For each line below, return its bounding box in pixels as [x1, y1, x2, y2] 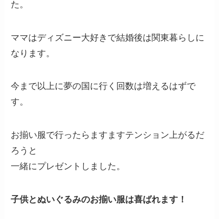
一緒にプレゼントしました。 [11, 161, 126, 172]
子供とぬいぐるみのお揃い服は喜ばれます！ [11, 195, 187, 205]
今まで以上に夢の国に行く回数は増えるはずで [11, 81, 196, 91]
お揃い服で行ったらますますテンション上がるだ [11, 130, 205, 140]
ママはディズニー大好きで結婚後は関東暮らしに [11, 32, 205, 43]
